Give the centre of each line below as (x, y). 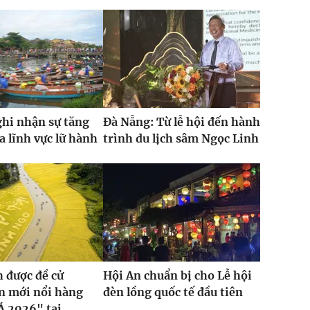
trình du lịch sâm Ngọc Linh (181, 139)
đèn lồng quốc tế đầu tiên (173, 292)
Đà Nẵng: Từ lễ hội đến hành (181, 122)
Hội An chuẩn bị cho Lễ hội (177, 276)
